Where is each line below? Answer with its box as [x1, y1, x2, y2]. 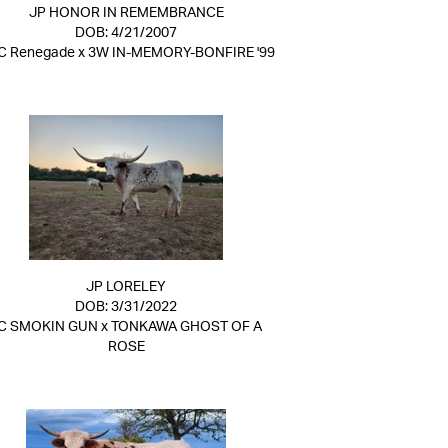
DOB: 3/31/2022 [75, 300, 177, 314]
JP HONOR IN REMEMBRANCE [28, 6, 224, 20]
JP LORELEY [86, 280, 166, 294]
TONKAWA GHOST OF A [111, 320, 262, 334]
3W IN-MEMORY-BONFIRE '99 [87, 46, 275, 60]
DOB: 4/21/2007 [75, 26, 177, 40]
